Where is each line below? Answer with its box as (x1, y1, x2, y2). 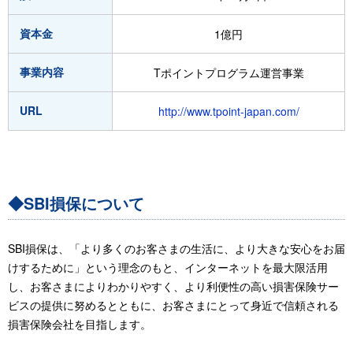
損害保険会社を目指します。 (8, 316, 151, 332)
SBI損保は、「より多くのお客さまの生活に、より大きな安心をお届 (8, 240, 345, 256)
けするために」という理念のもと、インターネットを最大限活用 (8, 259, 328, 275)
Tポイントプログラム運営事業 (153, 65, 304, 80)
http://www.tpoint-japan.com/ (158, 103, 299, 119)
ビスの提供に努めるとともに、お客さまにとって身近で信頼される (8, 297, 339, 313)
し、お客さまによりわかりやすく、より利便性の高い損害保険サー (8, 278, 339, 294)
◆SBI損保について (8, 191, 144, 214)
